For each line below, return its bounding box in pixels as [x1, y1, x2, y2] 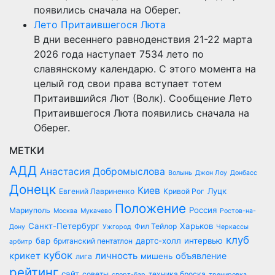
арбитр [9, 237, 33, 246]
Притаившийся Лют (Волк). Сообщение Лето [34, 91, 252, 104]
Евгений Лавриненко [59, 186, 134, 196]
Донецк [9, 181, 56, 197]
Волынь [168, 168, 192, 177]
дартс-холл [136, 235, 181, 246]
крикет [9, 249, 41, 261]
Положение [115, 200, 186, 216]
